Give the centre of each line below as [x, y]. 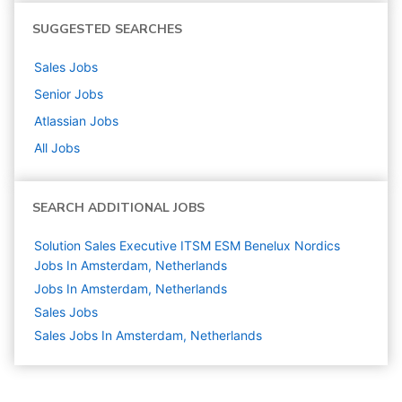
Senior [52, 94]
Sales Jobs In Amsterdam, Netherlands [148, 336]
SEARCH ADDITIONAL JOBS [118, 208]
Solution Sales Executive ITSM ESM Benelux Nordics [187, 246]
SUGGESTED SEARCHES [107, 30]
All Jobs [57, 148]
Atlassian [60, 121]
